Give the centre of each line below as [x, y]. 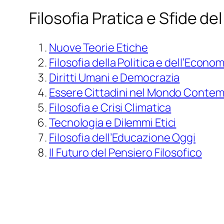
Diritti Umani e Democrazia [114, 78]
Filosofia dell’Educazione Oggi [122, 138]
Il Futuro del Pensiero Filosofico [125, 153]
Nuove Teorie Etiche [99, 48]
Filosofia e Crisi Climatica [110, 108]
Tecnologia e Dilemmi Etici [113, 123]
